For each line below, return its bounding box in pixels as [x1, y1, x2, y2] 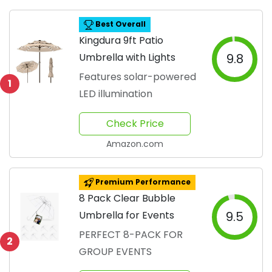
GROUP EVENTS [79, 245, 152, 259]
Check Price [106, 117, 164, 131]
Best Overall [93, 19, 146, 29]
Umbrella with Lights [79, 50, 175, 64]
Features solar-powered [79, 70, 196, 84]
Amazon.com [106, 138, 163, 150]
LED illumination [79, 87, 152, 101]
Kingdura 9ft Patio [79, 33, 163, 47]
